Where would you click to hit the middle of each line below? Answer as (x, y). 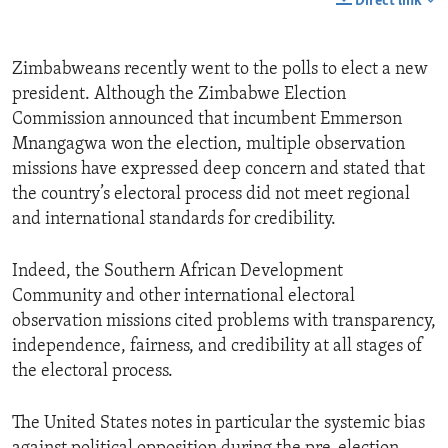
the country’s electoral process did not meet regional (211, 195)
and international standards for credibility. (174, 220)
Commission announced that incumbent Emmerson (207, 120)
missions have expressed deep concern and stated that (218, 170)
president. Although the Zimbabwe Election (179, 95)
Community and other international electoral (183, 297)
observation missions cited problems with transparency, (224, 322)
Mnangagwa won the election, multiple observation (208, 145)
